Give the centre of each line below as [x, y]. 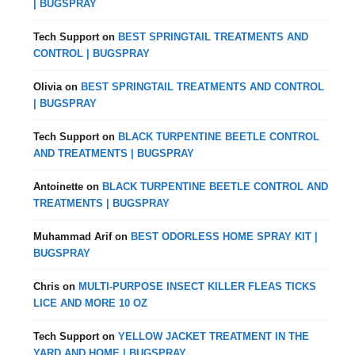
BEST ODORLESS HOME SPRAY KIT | [225, 237]
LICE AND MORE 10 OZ [91, 303]
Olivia [48, 87]
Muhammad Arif [73, 237]
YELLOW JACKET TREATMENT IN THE [214, 336]
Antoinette [59, 187]
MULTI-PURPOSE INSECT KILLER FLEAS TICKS [198, 286]
